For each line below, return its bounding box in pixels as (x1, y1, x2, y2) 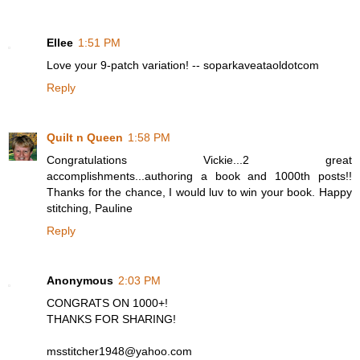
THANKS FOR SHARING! (47, 312, 176, 325)
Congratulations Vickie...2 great (47, 153, 352, 166)
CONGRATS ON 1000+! (47, 296, 168, 309)
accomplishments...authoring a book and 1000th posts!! (47, 169, 352, 182)
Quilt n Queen (47, 130, 123, 144)
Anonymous (47, 273, 113, 287)
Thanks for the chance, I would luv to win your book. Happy (47, 185, 352, 198)
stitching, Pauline (47, 201, 133, 215)
